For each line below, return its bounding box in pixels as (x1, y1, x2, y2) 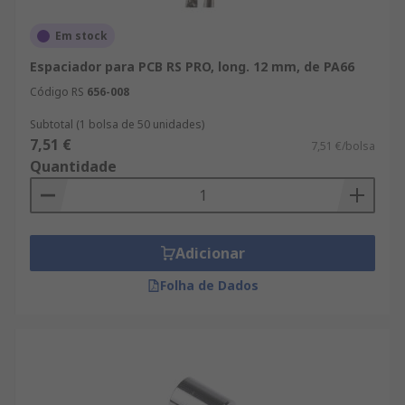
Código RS (30, 84, 84, 99)
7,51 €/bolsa (311, 138, 375, 154)
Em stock (55, 28, 108, 43)
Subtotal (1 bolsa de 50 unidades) (30, 117, 204, 132)
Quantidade (30, 156, 117, 176)
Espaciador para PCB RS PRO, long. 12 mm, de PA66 (30, 58, 354, 75)
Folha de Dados (159, 277, 259, 294)
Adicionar (174, 243, 245, 263)
